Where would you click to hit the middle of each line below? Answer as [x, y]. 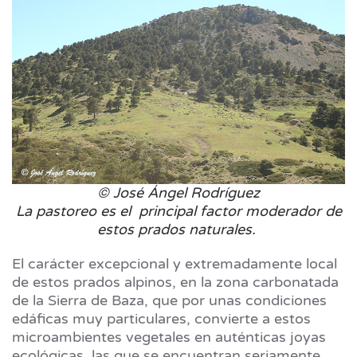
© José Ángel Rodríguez [178, 193]
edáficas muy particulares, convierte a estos [161, 319]
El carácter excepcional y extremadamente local [175, 264]
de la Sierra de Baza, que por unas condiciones [169, 301]
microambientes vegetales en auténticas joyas [169, 337]
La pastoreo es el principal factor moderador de [178, 212]
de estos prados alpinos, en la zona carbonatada [175, 282]
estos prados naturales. [177, 230]
